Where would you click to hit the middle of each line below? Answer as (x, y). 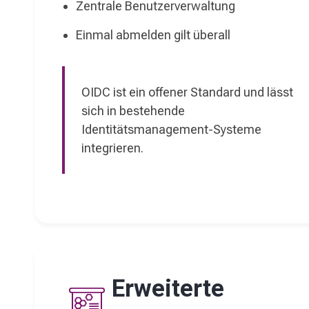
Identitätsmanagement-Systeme (171, 129)
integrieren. (112, 148)
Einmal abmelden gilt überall (153, 35)
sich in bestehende (133, 111)
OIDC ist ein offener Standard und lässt (187, 92)
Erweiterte (168, 289)
